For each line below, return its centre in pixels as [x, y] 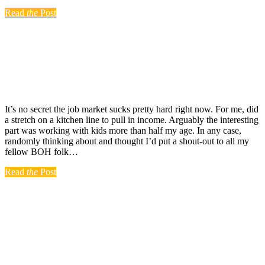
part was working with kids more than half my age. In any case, [123, 131]
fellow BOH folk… [41, 152]
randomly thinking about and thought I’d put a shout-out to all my [127, 141]
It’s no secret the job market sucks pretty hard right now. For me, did [132, 109]
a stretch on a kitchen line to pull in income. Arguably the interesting [132, 120]
